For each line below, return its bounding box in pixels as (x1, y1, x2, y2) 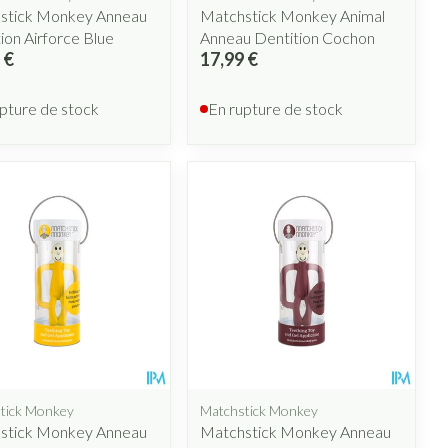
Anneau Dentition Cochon (200, 28, 376, 48)
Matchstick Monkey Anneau (200, 421, 392, 441)
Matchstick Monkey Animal (200, 6, 386, 26)
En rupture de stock (208, 99, 344, 119)
